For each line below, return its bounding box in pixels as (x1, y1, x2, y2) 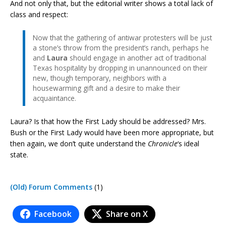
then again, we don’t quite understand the (10, 138, 148, 148)
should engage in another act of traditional (68, 52, 206, 63)
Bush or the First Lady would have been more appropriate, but (10, 127, 214, 137)
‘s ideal (178, 138, 199, 148)
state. (10, 149, 28, 159)
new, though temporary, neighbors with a (33, 73, 166, 83)
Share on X (106, 208, 148, 219)
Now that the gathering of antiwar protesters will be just (33, 32, 212, 42)
